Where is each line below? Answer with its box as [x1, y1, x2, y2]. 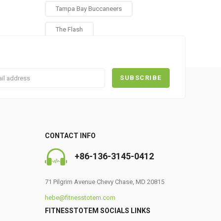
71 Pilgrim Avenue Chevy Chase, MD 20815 [45, 178, 164, 185]
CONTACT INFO [45, 132, 96, 140]
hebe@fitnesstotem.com [45, 194, 115, 201]
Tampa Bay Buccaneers [56, 5, 122, 12]
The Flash [56, 26, 83, 33]
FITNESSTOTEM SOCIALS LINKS [45, 207, 150, 215]
